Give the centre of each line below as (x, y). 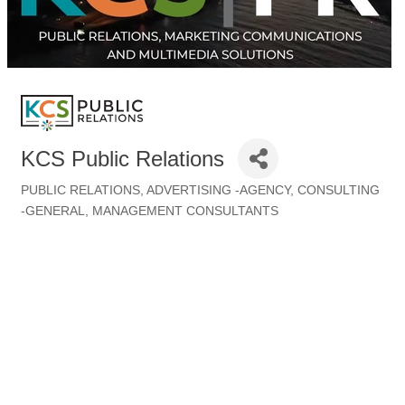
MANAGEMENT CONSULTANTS (185, 212)
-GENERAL (53, 212)
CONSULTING (339, 191)
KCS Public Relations (122, 158)
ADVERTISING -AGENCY (218, 191)
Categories (52, 204)
